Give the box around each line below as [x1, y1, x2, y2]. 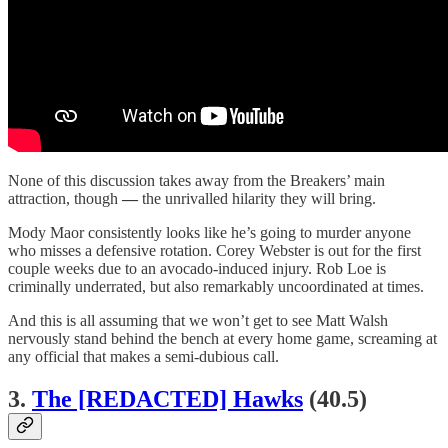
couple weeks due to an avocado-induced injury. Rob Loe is [8, 260, 386, 278]
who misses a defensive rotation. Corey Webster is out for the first [8, 242, 421, 260]
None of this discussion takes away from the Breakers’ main [8, 172, 385, 190]
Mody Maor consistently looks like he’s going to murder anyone [8, 224, 411, 242]
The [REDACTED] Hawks [32, 386, 303, 412]
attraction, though [8, 190, 122, 208]
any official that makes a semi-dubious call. [8, 348, 279, 366]
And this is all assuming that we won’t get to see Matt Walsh [8, 312, 388, 330]
